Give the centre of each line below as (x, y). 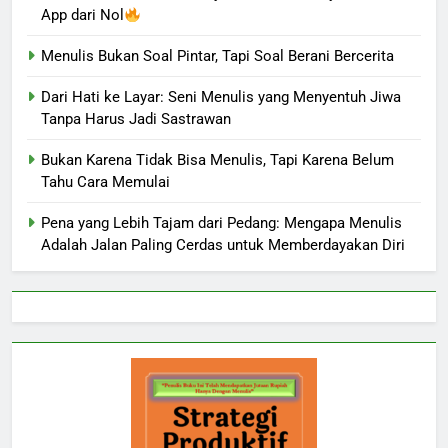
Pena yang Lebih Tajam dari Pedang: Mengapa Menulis (221, 223)
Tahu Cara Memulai (105, 182)
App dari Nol (82, 15)
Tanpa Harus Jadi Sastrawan (136, 119)
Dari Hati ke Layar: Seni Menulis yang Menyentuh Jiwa (221, 97)
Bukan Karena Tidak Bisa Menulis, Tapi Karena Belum (217, 160)
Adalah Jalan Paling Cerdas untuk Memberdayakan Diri (223, 245)
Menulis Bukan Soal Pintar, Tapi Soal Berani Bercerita (217, 56)
